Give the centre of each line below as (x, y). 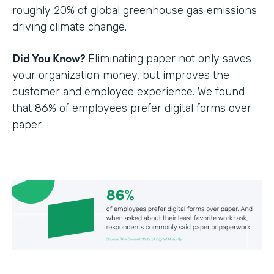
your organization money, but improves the (121, 75)
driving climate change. (69, 27)
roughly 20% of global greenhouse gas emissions (135, 10)
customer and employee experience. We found (128, 91)
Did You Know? (50, 57)
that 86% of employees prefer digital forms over (132, 108)
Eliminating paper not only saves (170, 58)
